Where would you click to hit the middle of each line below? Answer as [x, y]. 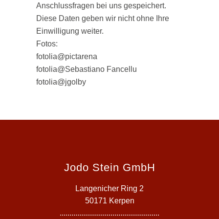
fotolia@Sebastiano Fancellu [87, 69]
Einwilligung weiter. [70, 31]
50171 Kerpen [109, 201]
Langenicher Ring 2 [109, 188]
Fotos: [47, 44]
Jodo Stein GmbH [109, 167]
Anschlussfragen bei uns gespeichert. [101, 6]
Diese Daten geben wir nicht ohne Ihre [103, 18]
